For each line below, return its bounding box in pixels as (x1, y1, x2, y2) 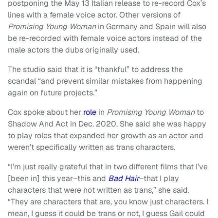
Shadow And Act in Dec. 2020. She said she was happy (8, 118, 206, 129)
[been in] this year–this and (8, 173, 108, 183)
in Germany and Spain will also (96, 21, 206, 32)
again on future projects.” (8, 87, 97, 98)
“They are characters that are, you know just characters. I (8, 196, 208, 207)
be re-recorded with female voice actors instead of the (8, 33, 202, 43)
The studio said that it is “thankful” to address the (8, 64, 183, 74)
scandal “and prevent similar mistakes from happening (8, 75, 202, 86)
